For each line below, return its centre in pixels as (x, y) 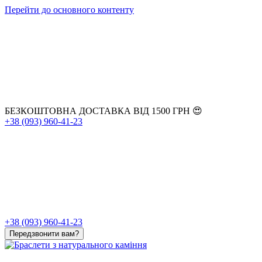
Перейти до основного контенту (69, 10)
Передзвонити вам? (44, 234)
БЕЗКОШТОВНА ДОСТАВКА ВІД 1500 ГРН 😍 (104, 111)
